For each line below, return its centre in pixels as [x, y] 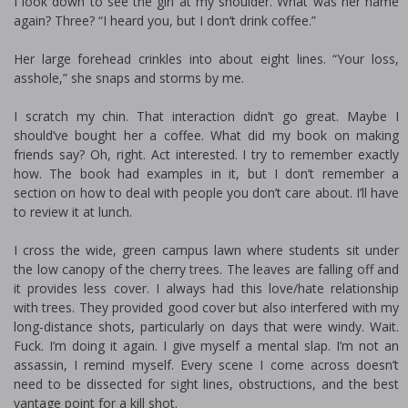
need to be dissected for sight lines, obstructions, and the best [206, 384]
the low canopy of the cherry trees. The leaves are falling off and [206, 269]
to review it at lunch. [73, 212]
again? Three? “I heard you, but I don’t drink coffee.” [165, 20]
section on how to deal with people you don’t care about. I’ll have [206, 193]
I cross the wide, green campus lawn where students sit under [206, 250]
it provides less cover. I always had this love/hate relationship [206, 288]
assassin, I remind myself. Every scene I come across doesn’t [206, 365]
